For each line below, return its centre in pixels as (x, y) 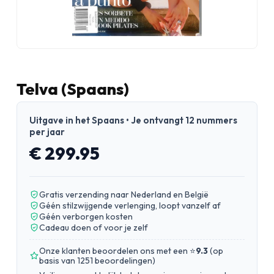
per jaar (47, 132)
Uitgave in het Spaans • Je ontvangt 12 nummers (133, 120)
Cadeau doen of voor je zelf (94, 228)
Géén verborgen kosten (86, 217)
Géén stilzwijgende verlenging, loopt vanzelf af (130, 206)
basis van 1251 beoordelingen (96, 261)
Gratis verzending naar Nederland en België (124, 194)
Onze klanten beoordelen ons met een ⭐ (117, 251)
